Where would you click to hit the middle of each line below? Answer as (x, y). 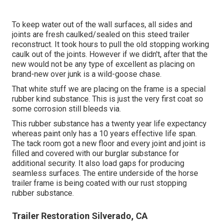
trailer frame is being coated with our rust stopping (99, 183)
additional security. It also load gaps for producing (98, 164)
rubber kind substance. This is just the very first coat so (108, 99)
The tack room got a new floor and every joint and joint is (109, 144)
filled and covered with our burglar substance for (95, 154)
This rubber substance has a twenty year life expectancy (109, 124)
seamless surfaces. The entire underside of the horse (105, 173)
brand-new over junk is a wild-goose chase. (87, 74)
